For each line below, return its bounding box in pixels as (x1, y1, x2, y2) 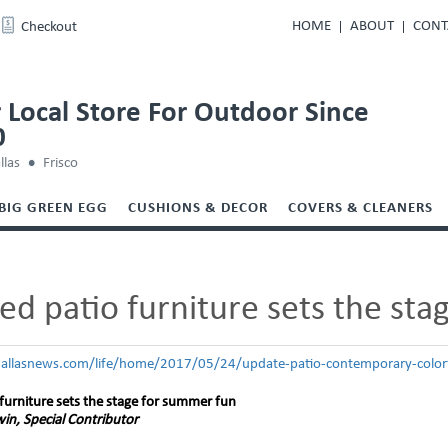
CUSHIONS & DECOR (128, 201, 268, 216)
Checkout (21, 20, 77, 35)
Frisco (43, 156, 79, 171)
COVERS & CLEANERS (288, 201, 433, 216)
